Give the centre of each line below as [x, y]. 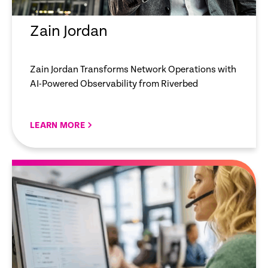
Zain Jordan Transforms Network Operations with [133, 70]
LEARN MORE [57, 126]
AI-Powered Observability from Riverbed [114, 84]
